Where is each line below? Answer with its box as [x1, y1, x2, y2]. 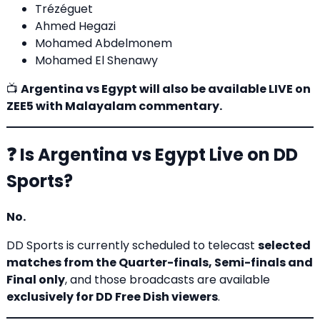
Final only [6, 271, 65, 289]
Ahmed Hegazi [35, 17, 116, 34]
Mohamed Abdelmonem [35, 34, 172, 51]
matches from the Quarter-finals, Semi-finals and [6, 254, 313, 271]
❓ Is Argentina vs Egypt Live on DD [6, 143, 298, 167]
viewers [169, 289, 218, 306]
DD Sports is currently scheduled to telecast [6, 237, 258, 254]
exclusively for [6, 289, 94, 306]
